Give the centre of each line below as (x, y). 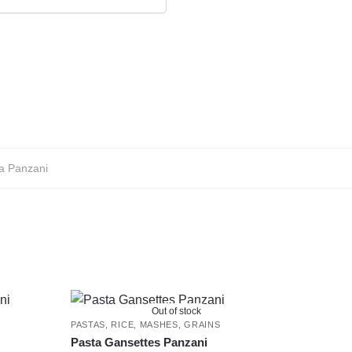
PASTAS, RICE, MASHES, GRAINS (145, 325)
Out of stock (177, 312)
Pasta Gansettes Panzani (139, 343)
